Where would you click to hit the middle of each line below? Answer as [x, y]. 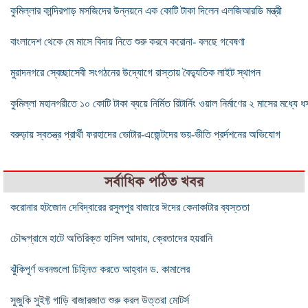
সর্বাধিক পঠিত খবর [154, 181]
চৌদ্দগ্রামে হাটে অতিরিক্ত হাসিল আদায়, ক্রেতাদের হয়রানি [111, 238]
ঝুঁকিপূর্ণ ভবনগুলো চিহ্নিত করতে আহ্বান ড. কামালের [100, 269]
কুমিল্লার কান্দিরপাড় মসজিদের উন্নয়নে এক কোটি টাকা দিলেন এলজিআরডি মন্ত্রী [146, 10]
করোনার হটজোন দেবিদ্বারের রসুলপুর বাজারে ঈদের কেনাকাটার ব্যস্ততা [130, 207]
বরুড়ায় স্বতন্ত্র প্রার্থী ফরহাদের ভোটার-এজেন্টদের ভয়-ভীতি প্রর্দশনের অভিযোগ [145, 134]
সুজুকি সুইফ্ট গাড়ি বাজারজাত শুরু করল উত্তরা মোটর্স [100, 300]
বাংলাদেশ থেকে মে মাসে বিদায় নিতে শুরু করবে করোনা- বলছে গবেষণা [128, 41]
